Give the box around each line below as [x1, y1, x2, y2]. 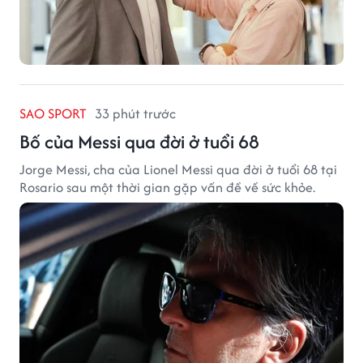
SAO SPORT [19, 103, 87, 123]
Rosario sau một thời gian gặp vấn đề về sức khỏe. [19, 177, 315, 197]
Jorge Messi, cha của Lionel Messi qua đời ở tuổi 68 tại [19, 159, 337, 179]
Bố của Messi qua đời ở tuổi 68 [19, 127, 259, 155]
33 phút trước [95, 103, 176, 123]
